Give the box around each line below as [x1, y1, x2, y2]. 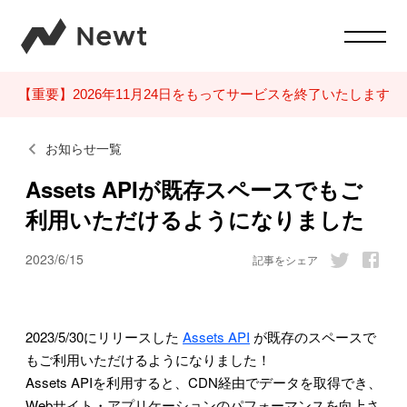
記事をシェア [253, 251, 318, 267]
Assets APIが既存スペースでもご [25, 173, 362, 204]
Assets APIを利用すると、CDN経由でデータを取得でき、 [25, 372, 382, 392]
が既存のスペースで [250, 326, 376, 346]
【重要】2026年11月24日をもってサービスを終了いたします [17, 86, 390, 103]
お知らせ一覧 [45, 139, 122, 158]
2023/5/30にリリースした [25, 326, 183, 346]
